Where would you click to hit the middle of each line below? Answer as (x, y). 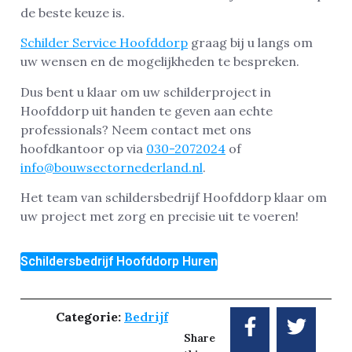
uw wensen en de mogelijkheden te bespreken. (160, 62)
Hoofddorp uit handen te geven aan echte (147, 110)
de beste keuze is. (73, 12)
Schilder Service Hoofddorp (104, 43)
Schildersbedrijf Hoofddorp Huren (119, 262)
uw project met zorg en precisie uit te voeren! (159, 216)
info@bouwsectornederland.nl (112, 167)
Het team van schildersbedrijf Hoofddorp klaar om (174, 198)
